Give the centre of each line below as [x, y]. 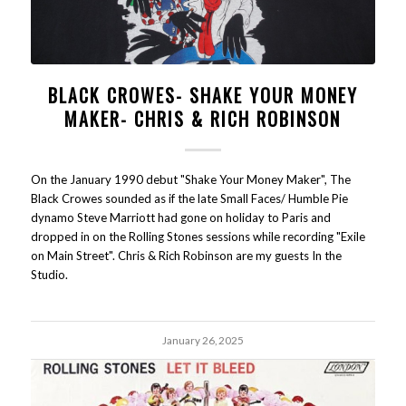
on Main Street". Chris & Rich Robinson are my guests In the [186, 256]
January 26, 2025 [203, 340]
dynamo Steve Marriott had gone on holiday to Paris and [180, 218]
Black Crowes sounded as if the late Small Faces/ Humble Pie [189, 199]
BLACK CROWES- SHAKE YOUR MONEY [203, 96]
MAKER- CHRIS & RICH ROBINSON [203, 119]
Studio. [49, 275]
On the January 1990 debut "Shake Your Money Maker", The [190, 180]
